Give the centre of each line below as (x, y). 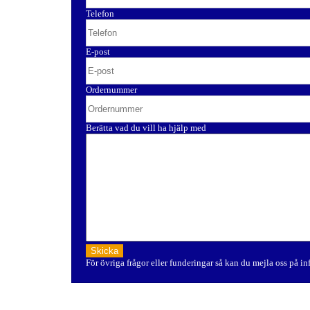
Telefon (100, 14)
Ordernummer (111, 90)
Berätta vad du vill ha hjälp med (146, 128)
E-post (98, 52)
